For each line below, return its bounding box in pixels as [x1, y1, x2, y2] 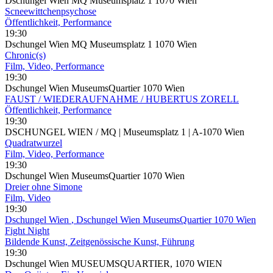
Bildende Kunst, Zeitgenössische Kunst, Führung [5, 236, 194, 247]
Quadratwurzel [5, 137, 62, 148]
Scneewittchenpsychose [5, 5, 96, 16]
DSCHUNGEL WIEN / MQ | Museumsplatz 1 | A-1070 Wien [5, 126, 244, 137]
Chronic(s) [5, 49, 46, 60]
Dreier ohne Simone [5, 181, 82, 192]
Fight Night [5, 225, 49, 236]
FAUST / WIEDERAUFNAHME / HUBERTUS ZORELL [5, 93, 239, 104]
